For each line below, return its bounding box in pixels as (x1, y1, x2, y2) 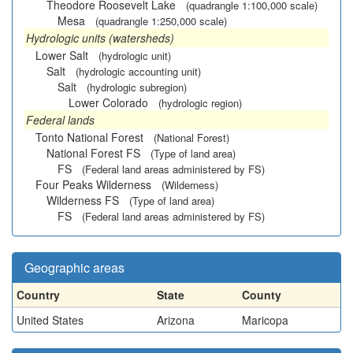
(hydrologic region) (158, 95, 242, 110)
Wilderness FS (46, 192, 119, 208)
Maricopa (242, 312, 288, 328)
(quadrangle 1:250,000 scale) (95, 13, 227, 28)
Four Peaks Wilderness (35, 176, 151, 192)
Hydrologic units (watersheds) (26, 30, 174, 46)
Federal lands (26, 112, 95, 128)
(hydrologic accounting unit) (76, 64, 201, 79)
